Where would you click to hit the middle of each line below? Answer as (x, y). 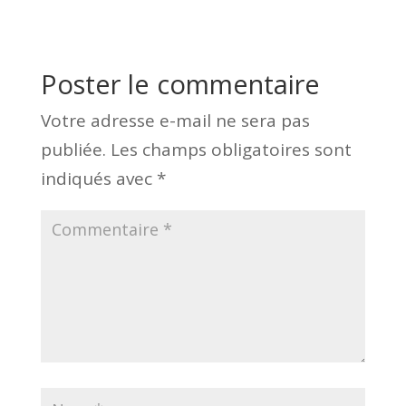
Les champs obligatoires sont (231, 149)
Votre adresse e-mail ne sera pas (175, 120)
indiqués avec (98, 178)
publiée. (73, 149)
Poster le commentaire (180, 83)
